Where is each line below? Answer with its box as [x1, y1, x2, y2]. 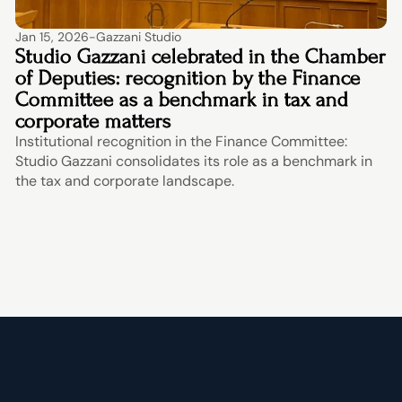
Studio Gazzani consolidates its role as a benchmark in [14, 152, 372, 170]
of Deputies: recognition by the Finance [14, 66, 361, 90]
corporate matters [14, 109, 171, 133]
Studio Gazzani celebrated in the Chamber [14, 44, 386, 68]
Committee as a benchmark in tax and [14, 87, 348, 111]
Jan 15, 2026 [14, 29, 89, 45]
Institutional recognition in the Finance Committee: [14, 132, 347, 151]
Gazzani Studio [95, 29, 181, 45]
